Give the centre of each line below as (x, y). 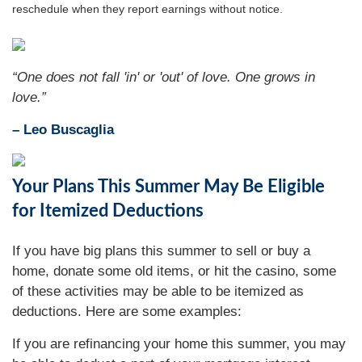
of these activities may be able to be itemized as (158, 291)
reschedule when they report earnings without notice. (147, 9)
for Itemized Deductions (108, 211)
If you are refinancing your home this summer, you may (179, 344)
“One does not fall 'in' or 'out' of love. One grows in (164, 77)
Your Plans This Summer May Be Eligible (168, 187)
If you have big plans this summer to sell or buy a (161, 251)
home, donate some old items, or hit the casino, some (174, 271)
